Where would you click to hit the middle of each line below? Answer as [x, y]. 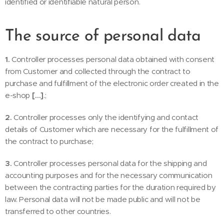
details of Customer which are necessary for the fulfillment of [112, 129]
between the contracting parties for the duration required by [110, 187]
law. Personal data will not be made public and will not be [103, 199]
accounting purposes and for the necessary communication [109, 175]
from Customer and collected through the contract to [98, 71]
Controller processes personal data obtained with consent [113, 59]
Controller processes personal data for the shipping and [110, 163]
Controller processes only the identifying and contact [106, 117]
